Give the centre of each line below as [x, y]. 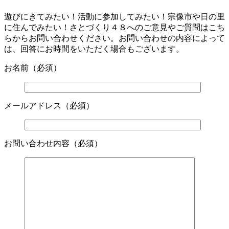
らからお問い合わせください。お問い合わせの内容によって [114, 38]
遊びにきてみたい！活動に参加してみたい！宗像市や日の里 [114, 17]
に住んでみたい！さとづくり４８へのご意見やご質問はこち [114, 28]
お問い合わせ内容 [37, 144]
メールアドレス [33, 106]
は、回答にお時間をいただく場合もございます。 [94, 49]
